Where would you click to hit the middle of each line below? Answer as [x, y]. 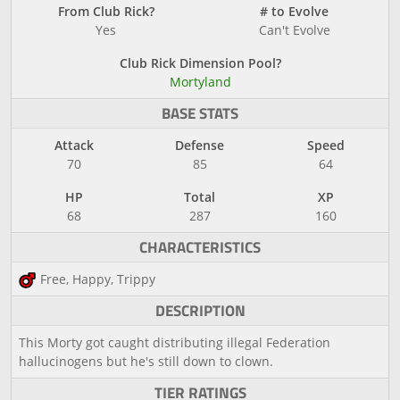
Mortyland [200, 82]
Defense [200, 145]
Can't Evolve [294, 30]
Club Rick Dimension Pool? [200, 63]
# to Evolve [294, 11]
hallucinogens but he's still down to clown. [146, 361]
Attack [74, 145]
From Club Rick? [106, 11]
